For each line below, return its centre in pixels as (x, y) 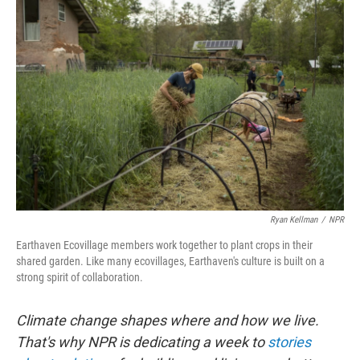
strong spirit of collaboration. (80, 277)
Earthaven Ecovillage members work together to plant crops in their (164, 245)
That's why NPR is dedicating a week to (142, 342)
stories (289, 342)
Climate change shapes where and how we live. (168, 320)
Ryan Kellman (294, 220)
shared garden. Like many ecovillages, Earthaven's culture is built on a (170, 261)
